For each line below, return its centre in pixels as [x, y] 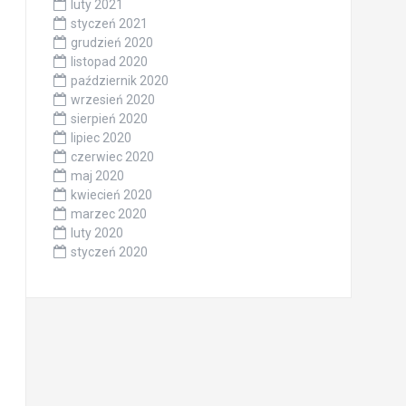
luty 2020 [97, 233]
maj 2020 [97, 176]
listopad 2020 [109, 62]
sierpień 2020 [109, 119]
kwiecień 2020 [111, 195]
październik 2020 [119, 81]
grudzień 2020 [111, 43]
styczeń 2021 [109, 24]
